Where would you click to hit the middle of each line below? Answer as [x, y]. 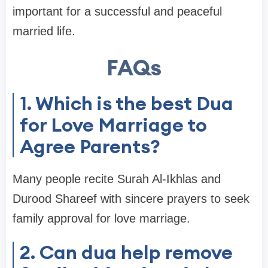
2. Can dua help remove [126, 252]
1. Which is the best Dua [127, 103]
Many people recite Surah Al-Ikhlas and [117, 179]
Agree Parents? [90, 147]
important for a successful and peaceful [117, 12]
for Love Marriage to [113, 125]
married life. [44, 31]
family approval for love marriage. [101, 219]
